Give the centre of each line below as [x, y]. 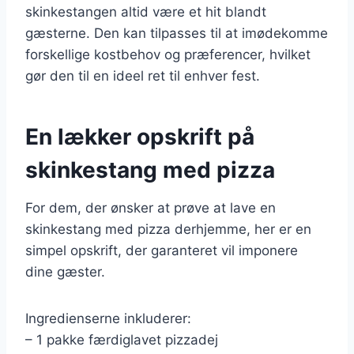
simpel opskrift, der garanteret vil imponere [162, 250]
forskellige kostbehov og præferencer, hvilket [168, 54]
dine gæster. [65, 271]
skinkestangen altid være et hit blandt [146, 11]
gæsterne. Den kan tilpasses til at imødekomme [177, 33]
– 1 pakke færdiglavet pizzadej [122, 339]
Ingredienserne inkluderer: [108, 318]
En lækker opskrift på [140, 136]
